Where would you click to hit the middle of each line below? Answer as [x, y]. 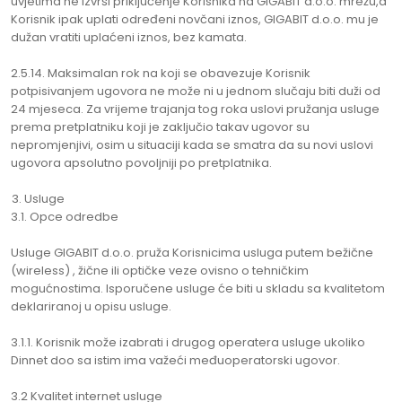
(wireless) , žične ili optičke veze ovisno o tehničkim [160, 271]
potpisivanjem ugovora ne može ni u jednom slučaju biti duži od [196, 91]
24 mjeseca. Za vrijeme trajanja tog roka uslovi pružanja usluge [195, 109]
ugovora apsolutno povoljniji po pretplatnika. [141, 163]
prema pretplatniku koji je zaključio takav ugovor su [160, 127]
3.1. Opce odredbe [65, 217]
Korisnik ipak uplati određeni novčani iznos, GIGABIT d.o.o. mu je [195, 19]
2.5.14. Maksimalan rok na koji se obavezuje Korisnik [161, 73]
